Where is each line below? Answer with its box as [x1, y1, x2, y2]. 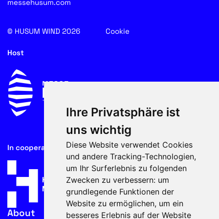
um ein [158, 198, 183, 208]
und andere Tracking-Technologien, [66, 151, 196, 161]
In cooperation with [7, 143, 77, 153]
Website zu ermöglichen [66, 198, 154, 208]
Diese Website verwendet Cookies [66, 139, 193, 150]
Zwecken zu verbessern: [66, 175, 158, 185]
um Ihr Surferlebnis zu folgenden [66, 163, 187, 173]
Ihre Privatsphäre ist [66, 105, 180, 119]
